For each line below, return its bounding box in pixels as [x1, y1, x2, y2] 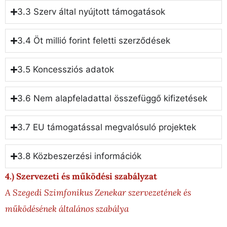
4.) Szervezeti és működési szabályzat [5, 171, 157, 182]
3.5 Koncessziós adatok [17, 64, 115, 75]
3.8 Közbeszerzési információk [17, 151, 142, 162]
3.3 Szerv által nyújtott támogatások [17, 7, 166, 17]
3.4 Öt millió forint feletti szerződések [17, 35, 171, 46]
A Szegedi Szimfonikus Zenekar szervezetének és [5, 187, 191, 199]
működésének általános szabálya [5, 203, 129, 215]
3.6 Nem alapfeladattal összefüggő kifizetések [17, 93, 208, 104]
